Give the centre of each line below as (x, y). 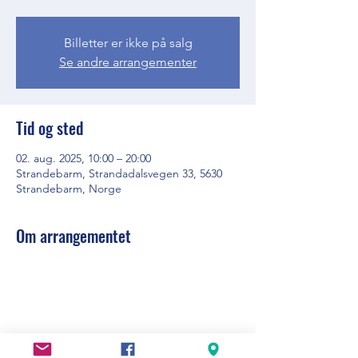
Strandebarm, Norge (69, 189)
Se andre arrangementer (128, 62)
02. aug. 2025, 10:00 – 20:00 (84, 158)
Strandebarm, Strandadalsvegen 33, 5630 (119, 173)
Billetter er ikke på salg (128, 43)
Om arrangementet (74, 236)
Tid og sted (50, 128)
